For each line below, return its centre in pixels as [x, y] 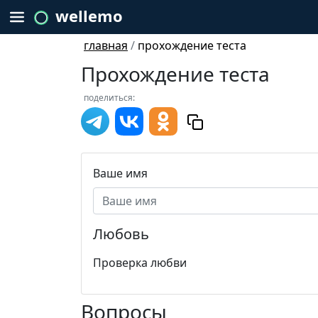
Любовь [121, 234]
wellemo [89, 16]
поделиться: [109, 98]
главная [106, 45]
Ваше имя [120, 173]
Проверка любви [140, 263]
